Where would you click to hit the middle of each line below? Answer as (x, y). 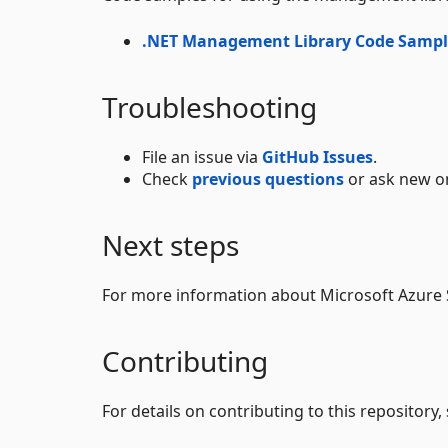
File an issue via (202, 156)
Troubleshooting (209, 106)
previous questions (268, 178)
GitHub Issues (317, 156)
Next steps (170, 244)
